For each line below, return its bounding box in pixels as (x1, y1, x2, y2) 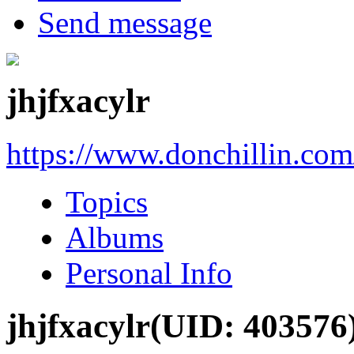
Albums (66, 220, 164, 254)
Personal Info (66, 255, 232, 290)
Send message (38, 5, 212, 40)
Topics (66, 184, 148, 219)
